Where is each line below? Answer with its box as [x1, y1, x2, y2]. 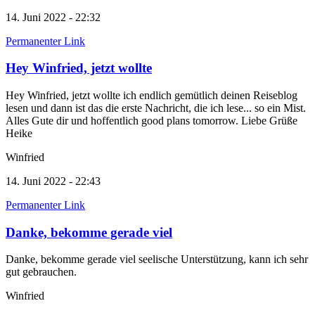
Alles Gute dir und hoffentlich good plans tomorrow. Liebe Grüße [6, 115, 297, 127]
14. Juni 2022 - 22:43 [6, 175, 101, 187]
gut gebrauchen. [6, 266, 79, 278]
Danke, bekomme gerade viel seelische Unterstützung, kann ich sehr [6, 253, 308, 266]
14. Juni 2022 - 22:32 [6, 11, 101, 23]
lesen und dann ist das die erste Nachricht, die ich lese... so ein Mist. [6, 102, 306, 114]
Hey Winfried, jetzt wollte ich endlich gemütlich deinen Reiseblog [6, 89, 297, 101]
